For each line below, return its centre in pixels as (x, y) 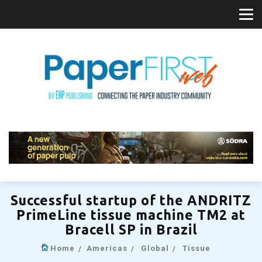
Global (155, 248)
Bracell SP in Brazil (131, 229)
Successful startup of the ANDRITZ (131, 200)
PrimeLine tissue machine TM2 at (131, 215)
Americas (107, 248)
